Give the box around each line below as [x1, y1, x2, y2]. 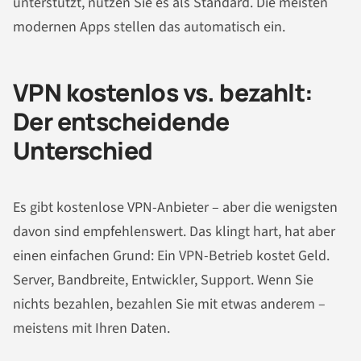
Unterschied [13, 134, 153, 168]
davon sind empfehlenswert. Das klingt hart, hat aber [13, 221, 335, 242]
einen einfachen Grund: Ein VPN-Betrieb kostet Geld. [13, 245, 330, 266]
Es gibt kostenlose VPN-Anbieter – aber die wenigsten [13, 197, 338, 218]
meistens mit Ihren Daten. [13, 317, 170, 338]
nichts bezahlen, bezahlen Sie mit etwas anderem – [13, 293, 326, 314]
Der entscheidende [13, 105, 230, 139]
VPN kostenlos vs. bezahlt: [13, 76, 313, 110]
